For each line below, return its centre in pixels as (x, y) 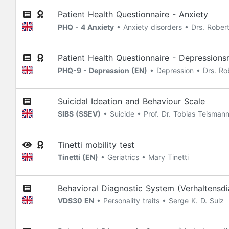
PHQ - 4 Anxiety (86, 27)
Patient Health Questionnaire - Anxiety (133, 14)
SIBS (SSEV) (79, 114)
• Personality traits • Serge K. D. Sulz (159, 201)
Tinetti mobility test (96, 145)
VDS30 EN (76, 201)
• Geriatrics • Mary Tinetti (143, 157)
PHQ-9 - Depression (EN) (102, 70)
